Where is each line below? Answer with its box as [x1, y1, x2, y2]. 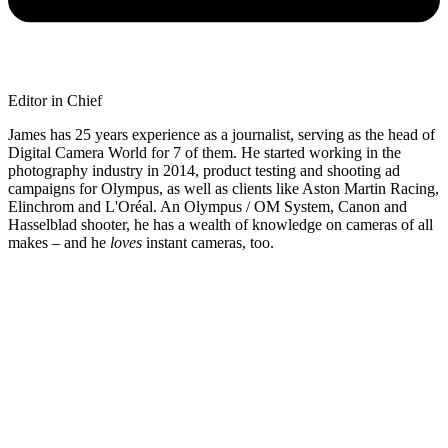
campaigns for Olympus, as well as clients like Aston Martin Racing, [8, 180, 439, 198]
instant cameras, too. [142, 234, 274, 252]
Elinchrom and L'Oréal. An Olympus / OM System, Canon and [8, 198, 407, 216]
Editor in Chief [8, 92, 102, 110]
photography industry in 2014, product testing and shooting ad [8, 162, 400, 180]
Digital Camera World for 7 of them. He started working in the [8, 144, 401, 162]
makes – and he [8, 234, 110, 252]
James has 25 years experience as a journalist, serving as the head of [8, 126, 435, 144]
